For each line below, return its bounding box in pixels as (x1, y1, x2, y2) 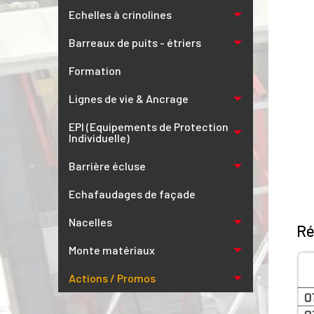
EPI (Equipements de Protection (69, 120, 228, 133)
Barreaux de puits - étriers (69, 36, 201, 49)
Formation (69, 64, 121, 77)
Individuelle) (69, 131, 130, 144)
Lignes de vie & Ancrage (69, 92, 189, 105)
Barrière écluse (69, 159, 146, 172)
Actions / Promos (69, 271, 156, 285)
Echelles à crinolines (69, 8, 172, 21)
